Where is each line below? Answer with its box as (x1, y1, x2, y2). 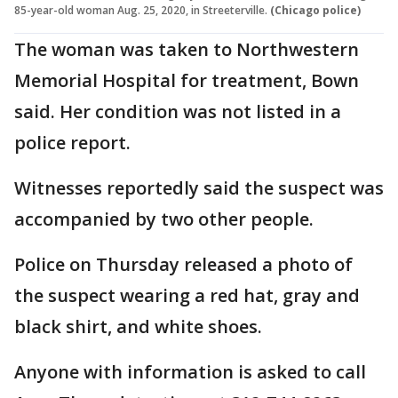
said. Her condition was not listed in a (14, 99, 341, 123)
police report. (14, 130, 131, 155)
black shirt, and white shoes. (14, 314, 262, 338)
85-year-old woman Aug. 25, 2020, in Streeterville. (14, 2, 267, 18)
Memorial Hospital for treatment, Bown (14, 68, 359, 92)
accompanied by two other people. (14, 206, 314, 231)
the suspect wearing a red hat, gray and (14, 283, 360, 307)
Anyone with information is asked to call (14, 359, 366, 384)
